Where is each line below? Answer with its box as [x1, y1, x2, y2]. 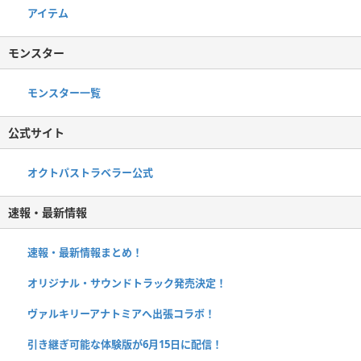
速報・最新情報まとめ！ [27, 245, 143, 260]
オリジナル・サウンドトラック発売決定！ [27, 276, 226, 291]
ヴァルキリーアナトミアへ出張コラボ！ [27, 306, 215, 322]
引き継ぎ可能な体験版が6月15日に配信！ [27, 337, 222, 352]
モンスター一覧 [27, 85, 101, 101]
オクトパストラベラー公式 [27, 165, 153, 180]
